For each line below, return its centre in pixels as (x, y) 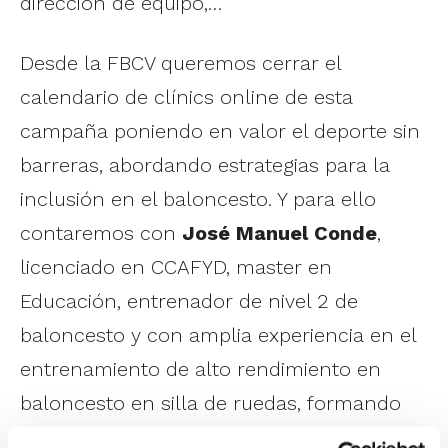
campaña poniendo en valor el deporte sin (220, 131)
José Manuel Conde (279, 233)
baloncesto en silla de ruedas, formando (210, 403)
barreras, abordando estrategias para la (205, 165)
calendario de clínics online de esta (186, 97)
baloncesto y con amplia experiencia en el (218, 335)
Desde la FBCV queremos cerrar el (180, 63)
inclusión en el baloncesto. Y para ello (198, 199)
